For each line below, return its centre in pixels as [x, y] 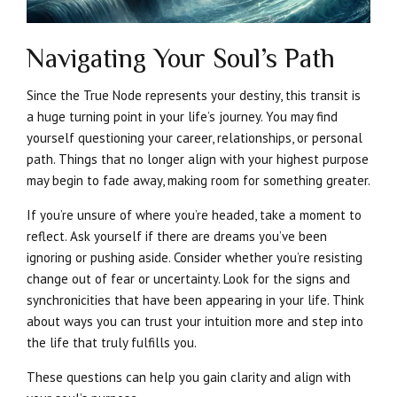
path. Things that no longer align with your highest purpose [198, 159]
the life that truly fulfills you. [112, 342]
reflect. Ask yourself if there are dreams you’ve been [177, 236]
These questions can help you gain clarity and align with [189, 377]
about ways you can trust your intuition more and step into [195, 321]
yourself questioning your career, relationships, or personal [195, 137]
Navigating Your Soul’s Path [181, 58]
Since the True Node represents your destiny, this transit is [194, 95]
